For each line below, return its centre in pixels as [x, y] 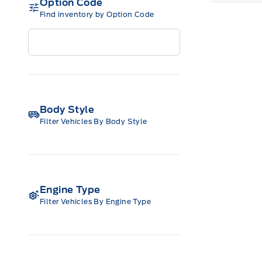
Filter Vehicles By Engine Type [95, 201]
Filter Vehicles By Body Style [94, 121]
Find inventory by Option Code [97, 14]
